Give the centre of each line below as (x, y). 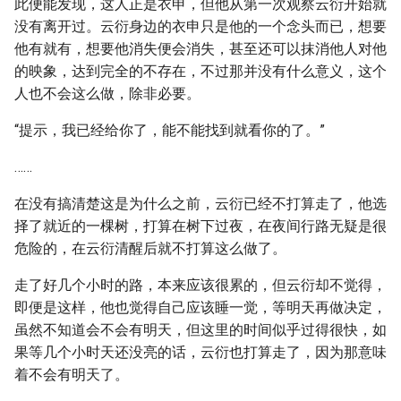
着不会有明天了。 (72, 375)
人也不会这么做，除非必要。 (107, 94)
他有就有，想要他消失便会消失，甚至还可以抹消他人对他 (200, 49)
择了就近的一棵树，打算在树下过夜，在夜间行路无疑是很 (200, 226)
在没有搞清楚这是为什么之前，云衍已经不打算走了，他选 (200, 204)
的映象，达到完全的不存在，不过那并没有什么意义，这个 (200, 71)
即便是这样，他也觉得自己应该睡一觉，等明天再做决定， (200, 307)
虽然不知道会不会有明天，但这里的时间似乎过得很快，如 (200, 330)
